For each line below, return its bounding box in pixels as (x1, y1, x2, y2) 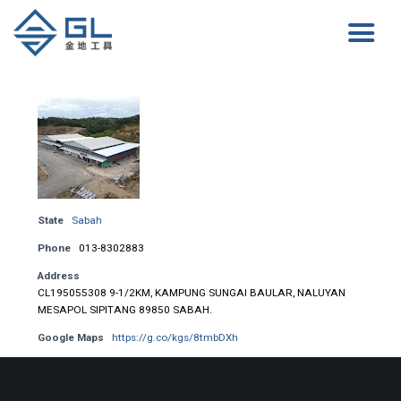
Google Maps (37, 330, 104, 344)
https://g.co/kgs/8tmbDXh (111, 330, 238, 344)
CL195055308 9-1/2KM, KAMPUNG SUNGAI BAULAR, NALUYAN (37, 286, 346, 299)
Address (37, 269, 80, 282)
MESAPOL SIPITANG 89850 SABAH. (37, 303, 212, 316)
